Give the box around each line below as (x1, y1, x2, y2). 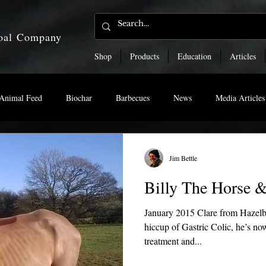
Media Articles (216, 91, 265, 103)
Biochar (66, 91, 92, 103)
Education (178, 50, 211, 62)
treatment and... (144, 235, 202, 248)
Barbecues (116, 91, 150, 103)
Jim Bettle (169, 153, 197, 163)
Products (130, 50, 159, 62)
